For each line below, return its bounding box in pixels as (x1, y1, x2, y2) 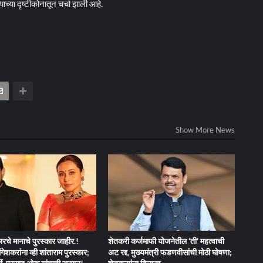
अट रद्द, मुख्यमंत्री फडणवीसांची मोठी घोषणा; (108, 247, 232, 257)
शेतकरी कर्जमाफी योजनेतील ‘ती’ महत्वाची (108, 236, 225, 246)
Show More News (176, 125, 235, 134)
